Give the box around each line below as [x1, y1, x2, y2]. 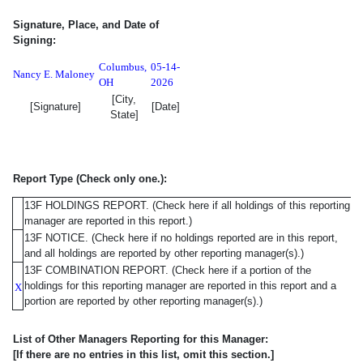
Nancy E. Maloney [13, 67, 95, 80]
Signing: [13, 33, 56, 46]
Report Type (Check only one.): [13, 172, 167, 185]
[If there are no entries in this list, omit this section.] [13, 348, 274, 361]
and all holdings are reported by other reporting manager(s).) [24, 246, 304, 259]
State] [109, 108, 139, 121]
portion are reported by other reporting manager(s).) [24, 294, 263, 307]
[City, [112, 92, 136, 105]
